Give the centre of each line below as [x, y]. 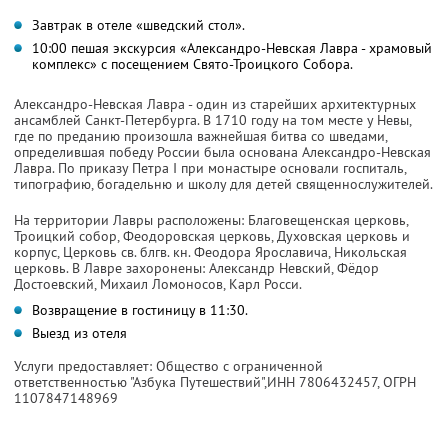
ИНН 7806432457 [322, 381]
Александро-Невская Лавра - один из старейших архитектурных [215, 103]
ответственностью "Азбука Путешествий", [140, 381]
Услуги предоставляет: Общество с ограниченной [168, 365]
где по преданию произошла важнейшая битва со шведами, [200, 135]
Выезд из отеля [79, 332]
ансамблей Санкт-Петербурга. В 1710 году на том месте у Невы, [212, 119]
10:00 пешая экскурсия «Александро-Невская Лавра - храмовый [232, 47]
